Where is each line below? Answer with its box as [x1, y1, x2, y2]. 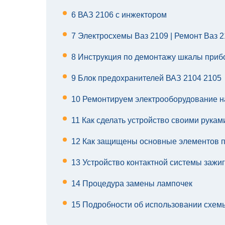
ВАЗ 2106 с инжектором [76, 11, 167, 20]
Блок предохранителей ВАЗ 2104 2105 [76, 74, 221, 83]
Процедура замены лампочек [80, 179, 192, 188]
